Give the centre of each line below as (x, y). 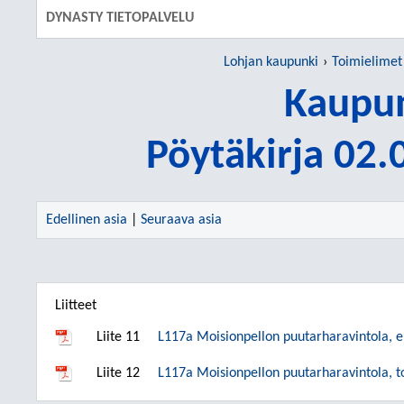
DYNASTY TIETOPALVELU (120, 18)
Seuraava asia (181, 220)
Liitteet (76, 306)
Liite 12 (118, 373)
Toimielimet (367, 62)
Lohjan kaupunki (271, 62)
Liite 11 (118, 337)
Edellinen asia (87, 220)
